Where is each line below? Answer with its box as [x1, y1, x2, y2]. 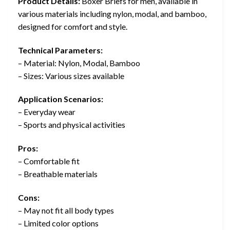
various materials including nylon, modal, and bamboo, [18, 8, 206, 18]
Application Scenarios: [18, 94, 103, 104]
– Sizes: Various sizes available [18, 70, 124, 81]
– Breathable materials [18, 169, 98, 179]
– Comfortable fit [18, 156, 80, 166]
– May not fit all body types [18, 205, 114, 215]
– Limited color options [18, 218, 99, 228]
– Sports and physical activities [18, 120, 125, 130]
